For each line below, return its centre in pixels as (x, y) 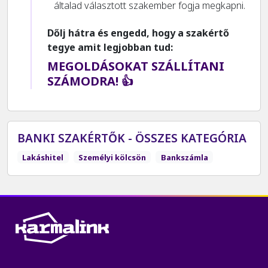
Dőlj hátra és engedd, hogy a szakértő (138, 33)
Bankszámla (184, 157)
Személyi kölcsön (112, 157)
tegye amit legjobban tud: (110, 47)
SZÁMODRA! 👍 (90, 81)
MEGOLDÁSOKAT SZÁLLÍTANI (136, 66)
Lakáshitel (43, 157)
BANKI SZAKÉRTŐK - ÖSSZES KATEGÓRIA (132, 138)
